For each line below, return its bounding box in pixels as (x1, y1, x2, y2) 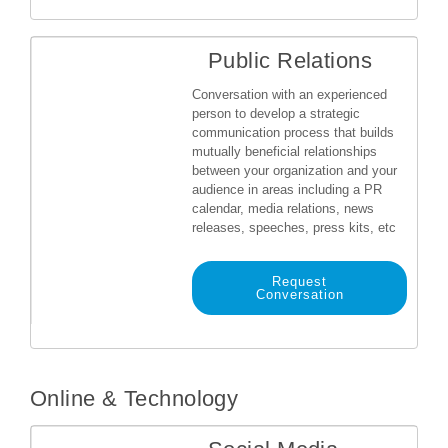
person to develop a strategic (192, 106, 360, 121)
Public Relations (208, 48, 373, 73)
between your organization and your (192, 163, 397, 178)
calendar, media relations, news (192, 201, 374, 216)
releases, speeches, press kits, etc (192, 220, 396, 235)
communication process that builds (192, 125, 394, 140)
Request (272, 274, 327, 289)
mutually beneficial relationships (192, 144, 377, 159)
